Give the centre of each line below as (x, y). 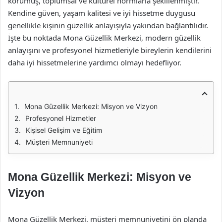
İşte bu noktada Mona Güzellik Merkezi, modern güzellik (104, 38)
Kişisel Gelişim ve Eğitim (64, 130)
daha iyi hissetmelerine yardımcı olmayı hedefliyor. (95, 62)
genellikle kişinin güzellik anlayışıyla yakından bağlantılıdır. (108, 25)
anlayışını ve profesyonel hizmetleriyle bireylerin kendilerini (110, 50)
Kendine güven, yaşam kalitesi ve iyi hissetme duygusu (102, 13)
